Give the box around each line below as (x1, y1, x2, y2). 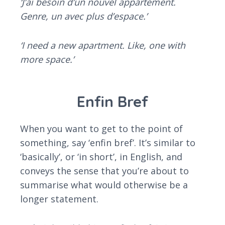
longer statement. (20, 193, 98, 205)
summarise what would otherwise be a (20, 179, 188, 191)
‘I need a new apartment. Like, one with (20, 39, 185, 52)
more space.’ (20, 53, 74, 66)
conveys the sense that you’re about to (20, 165, 189, 177)
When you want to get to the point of (20, 123, 183, 135)
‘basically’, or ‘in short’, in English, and (20, 151, 182, 163)
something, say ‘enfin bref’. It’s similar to (20, 137, 195, 149)
